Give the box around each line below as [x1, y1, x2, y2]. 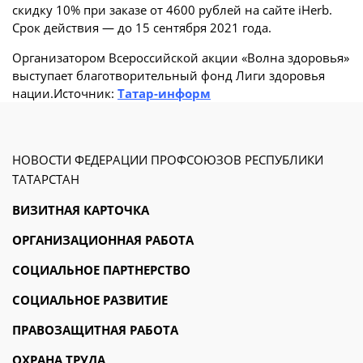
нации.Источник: [12, 85, 117, 101]
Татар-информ [117, 85, 211, 101]
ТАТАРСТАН [12, 171, 79, 187]
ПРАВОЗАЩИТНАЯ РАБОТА [12, 322, 178, 338]
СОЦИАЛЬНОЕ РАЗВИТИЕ [12, 292, 168, 308]
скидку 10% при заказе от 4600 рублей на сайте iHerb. [12, 2, 332, 18]
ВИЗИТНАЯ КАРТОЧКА [12, 202, 149, 218]
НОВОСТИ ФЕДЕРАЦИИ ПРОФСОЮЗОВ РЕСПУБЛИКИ [12, 152, 323, 168]
